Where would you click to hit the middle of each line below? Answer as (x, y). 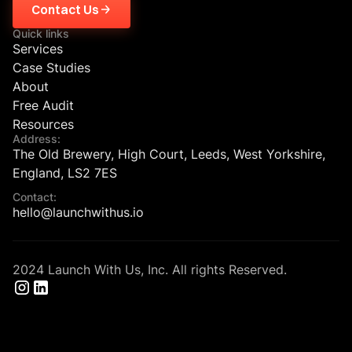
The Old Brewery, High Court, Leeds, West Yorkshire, (169, 154)
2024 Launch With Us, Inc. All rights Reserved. (150, 270)
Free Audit (43, 106)
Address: (37, 139)
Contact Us (65, 10)
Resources (43, 125)
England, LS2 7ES (65, 173)
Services (38, 49)
